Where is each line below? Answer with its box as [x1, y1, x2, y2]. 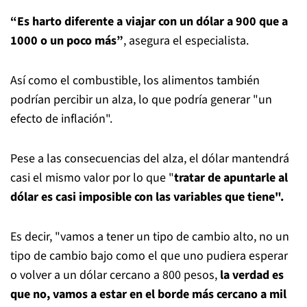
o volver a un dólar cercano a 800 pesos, [10, 267, 220, 284]
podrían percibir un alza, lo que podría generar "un [10, 91, 272, 108]
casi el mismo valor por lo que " [10, 169, 174, 186]
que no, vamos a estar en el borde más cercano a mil [10, 286, 286, 303]
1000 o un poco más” [10, 32, 123, 49]
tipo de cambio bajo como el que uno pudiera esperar [10, 247, 288, 265]
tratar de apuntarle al [174, 169, 288, 186]
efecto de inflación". [10, 110, 112, 127]
